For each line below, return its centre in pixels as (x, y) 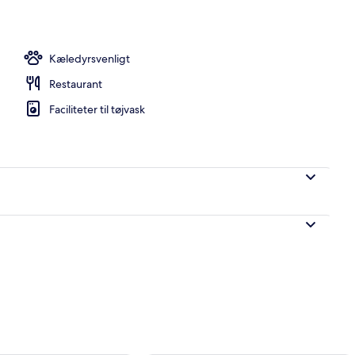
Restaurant (76, 84)
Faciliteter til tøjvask (97, 109)
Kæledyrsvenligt (90, 58)
